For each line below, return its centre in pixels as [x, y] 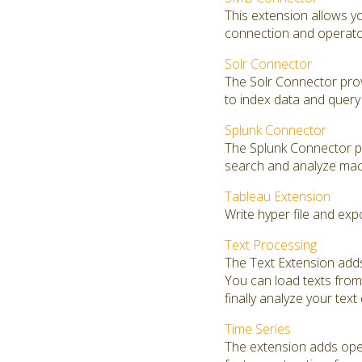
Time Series [258, 329]
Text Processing [271, 245]
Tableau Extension [278, 196]
